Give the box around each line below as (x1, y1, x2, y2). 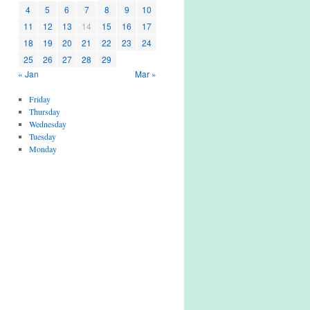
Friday (28, 93, 51, 104)
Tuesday (28, 131, 56, 142)
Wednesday (28, 118, 66, 129)
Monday (28, 143, 57, 154)
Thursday (28, 106, 60, 117)
